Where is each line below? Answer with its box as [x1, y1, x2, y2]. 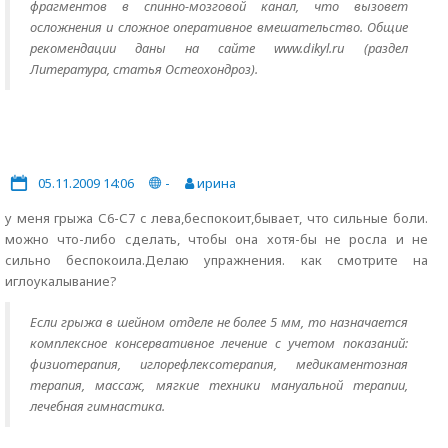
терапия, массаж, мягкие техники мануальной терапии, [30, 376, 408, 394]
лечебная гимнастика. [30, 397, 165, 415]
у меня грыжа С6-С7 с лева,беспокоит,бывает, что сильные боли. [5, 209, 428, 227]
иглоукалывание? [5, 272, 117, 290]
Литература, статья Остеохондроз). [30, 60, 258, 78]
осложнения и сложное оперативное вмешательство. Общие [30, 18, 408, 36]
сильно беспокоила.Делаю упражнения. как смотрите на [5, 251, 428, 269]
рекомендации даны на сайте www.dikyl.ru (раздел [30, 39, 408, 57]
